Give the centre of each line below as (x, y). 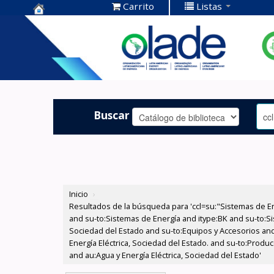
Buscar (112, 115)
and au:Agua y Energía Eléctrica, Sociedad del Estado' (165, 255)
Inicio (79, 194)
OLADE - (56, 62)
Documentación (79, 43)
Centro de (61, 24)
